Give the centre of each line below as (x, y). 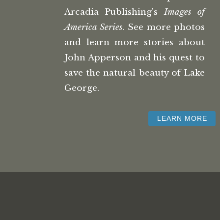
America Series (94, 27)
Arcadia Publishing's (114, 12)
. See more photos (164, 27)
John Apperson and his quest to (135, 58)
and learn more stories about (135, 42)
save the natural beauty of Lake (135, 73)
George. (82, 88)
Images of (184, 12)
